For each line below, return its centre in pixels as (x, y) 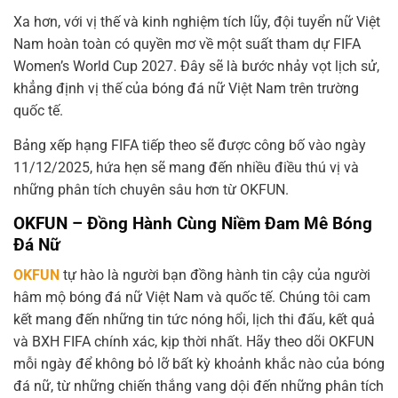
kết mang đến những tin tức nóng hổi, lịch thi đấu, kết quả (194, 320)
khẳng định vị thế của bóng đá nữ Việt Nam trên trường (186, 88)
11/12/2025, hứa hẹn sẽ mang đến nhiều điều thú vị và (186, 167)
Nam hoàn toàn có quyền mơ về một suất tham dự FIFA (187, 44)
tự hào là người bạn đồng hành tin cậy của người (217, 275)
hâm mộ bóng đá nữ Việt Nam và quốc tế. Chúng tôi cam (192, 298)
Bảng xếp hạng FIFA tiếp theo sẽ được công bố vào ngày (190, 145)
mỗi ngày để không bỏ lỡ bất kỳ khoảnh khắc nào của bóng (199, 364)
